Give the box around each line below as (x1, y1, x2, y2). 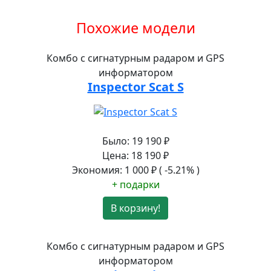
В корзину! (111, 201, 160, 215)
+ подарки (111, 178, 160, 192)
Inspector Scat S (87, 78, 184, 95)
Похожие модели (76, 18, 195, 38)
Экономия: (71, 163, 122, 177)
